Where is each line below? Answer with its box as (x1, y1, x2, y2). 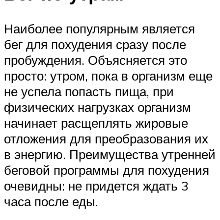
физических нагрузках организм (4, 99, 191, 115)
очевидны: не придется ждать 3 (4, 178, 189, 194)
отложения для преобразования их (4, 131, 208, 147)
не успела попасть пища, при (4, 83, 174, 100)
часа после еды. (4, 193, 98, 210)
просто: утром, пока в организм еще (4, 68, 213, 84)
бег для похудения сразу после (4, 36, 186, 53)
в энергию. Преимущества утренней (4, 146, 216, 163)
